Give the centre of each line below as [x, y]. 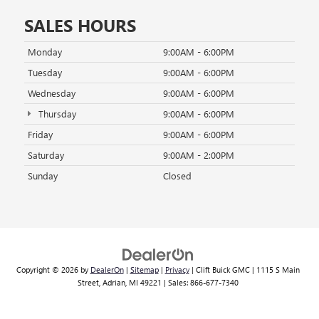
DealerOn [107, 269]
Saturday [46, 155]
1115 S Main [277, 269]
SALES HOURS [80, 25]
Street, [89, 282]
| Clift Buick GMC [219, 269]
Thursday [56, 113]
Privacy [177, 269]
